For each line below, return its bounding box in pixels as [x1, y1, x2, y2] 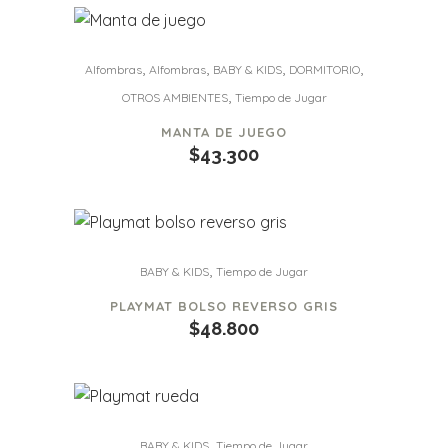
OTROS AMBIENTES [121, 90, 228, 105]
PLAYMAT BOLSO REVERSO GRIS [110, 298, 338, 314]
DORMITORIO [289, 62, 360, 77]
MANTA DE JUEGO [161, 124, 287, 140]
